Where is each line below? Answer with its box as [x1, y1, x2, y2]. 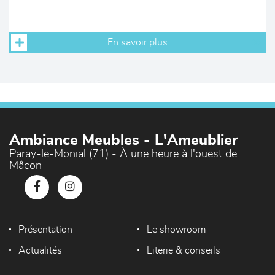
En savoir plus [107, 37, 168, 47]
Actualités [18, 246, 62, 255]
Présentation [18, 225, 72, 234]
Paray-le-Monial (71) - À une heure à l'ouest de [9, 149, 237, 160]
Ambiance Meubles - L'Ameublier [9, 133, 238, 148]
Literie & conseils [146, 246, 220, 255]
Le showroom [146, 225, 206, 234]
